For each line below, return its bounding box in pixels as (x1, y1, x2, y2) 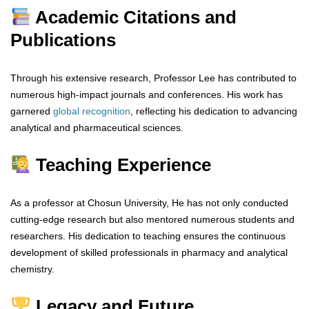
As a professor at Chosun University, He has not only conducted (10, 197, 288, 209)
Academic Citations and (30, 7, 237, 28)
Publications (10, 30, 116, 51)
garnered (10, 106, 53, 117)
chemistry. (10, 263, 54, 275)
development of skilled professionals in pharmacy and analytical (10, 247, 288, 259)
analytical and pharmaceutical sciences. (10, 122, 183, 134)
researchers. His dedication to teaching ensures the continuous (10, 230, 286, 242)
